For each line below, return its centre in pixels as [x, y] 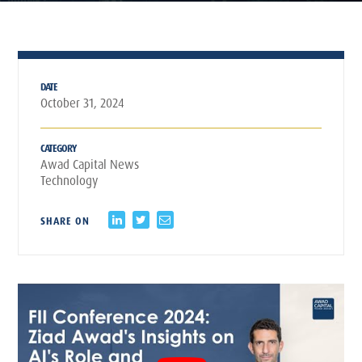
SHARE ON [65, 221]
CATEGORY [59, 148]
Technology [69, 181]
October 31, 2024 [83, 103]
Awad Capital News [90, 164]
